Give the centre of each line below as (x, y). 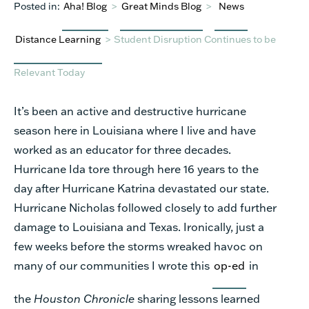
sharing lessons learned (197, 298)
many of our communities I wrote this (113, 265)
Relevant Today (49, 72)
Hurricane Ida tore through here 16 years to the (136, 168)
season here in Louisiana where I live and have (135, 130)
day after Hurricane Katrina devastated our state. (141, 188)
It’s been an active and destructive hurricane (130, 110)
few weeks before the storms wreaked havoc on (138, 246)
